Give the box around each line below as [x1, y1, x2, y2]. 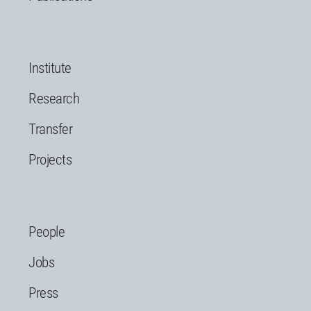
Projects [28, 151, 72, 168]
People [28, 224, 65, 240]
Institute [28, 60, 72, 76]
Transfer [28, 121, 72, 137]
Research [28, 90, 79, 107]
